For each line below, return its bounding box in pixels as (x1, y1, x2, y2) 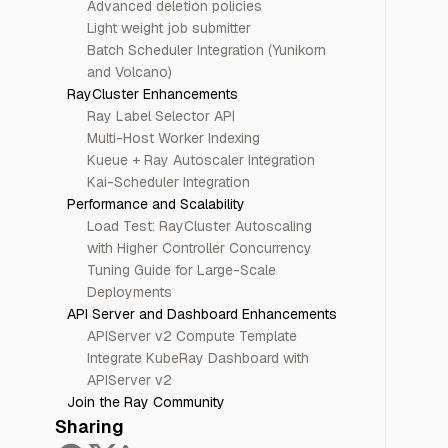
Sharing (54, 415, 124, 438)
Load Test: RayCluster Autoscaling (86, 217, 312, 235)
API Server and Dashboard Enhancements (66, 305, 337, 323)
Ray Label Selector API (86, 107, 235, 125)
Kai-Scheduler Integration (86, 173, 250, 191)
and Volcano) (86, 63, 172, 81)
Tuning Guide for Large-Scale (86, 261, 276, 279)
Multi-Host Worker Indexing (86, 129, 260, 147)
